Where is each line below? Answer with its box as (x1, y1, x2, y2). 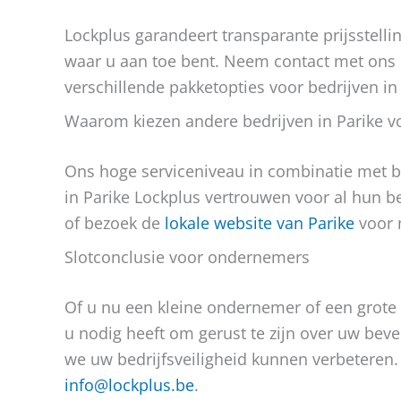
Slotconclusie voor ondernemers (64, 246, 310, 268)
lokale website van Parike (165, 212, 354, 234)
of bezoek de (64, 212, 165, 234)
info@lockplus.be (64, 374, 194, 396)
